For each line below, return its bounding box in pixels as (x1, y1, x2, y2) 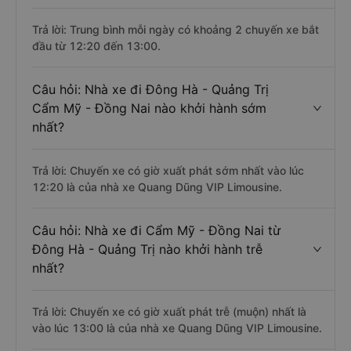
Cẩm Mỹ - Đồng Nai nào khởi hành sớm (32, 100, 266, 116)
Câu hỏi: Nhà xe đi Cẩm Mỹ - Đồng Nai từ (32, 223, 280, 238)
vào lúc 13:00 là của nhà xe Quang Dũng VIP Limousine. (32, 321, 322, 335)
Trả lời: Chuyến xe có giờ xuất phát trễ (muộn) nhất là (32, 305, 306, 318)
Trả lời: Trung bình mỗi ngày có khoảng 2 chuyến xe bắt (32, 23, 319, 36)
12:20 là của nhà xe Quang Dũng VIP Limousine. (32, 180, 282, 194)
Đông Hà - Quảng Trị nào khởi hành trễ (32, 241, 262, 257)
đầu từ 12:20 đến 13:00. (32, 39, 161, 52)
